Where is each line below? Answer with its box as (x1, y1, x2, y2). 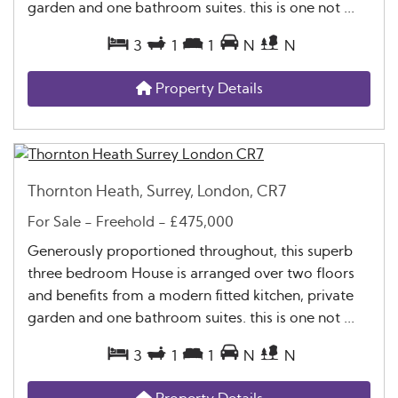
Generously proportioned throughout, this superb (28, 243, 353, 259)
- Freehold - (81, 214, 170, 229)
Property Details (151, 82, 263, 97)
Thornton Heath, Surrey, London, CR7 (28, 184, 287, 200)
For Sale (28, 214, 81, 229)
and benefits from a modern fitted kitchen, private (28, 288, 354, 303)
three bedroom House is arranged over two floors (28, 266, 354, 281)
